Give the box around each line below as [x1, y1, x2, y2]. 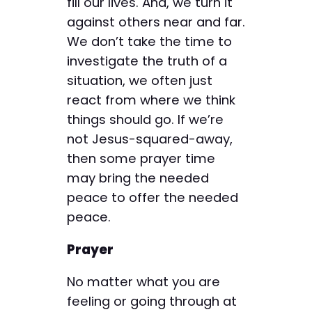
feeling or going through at [67, 292, 237, 310]
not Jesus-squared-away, [67, 130, 233, 148]
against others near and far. [67, 13, 245, 31]
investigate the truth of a [67, 52, 227, 70]
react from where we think [67, 91, 235, 109]
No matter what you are [67, 272, 220, 290]
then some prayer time [67, 150, 215, 168]
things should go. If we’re [67, 111, 224, 129]
